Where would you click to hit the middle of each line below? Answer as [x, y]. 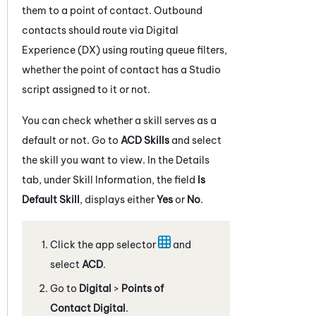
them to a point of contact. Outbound [112, 10]
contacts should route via [84, 30]
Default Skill [51, 199]
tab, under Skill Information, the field [110, 180]
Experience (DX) [61, 50]
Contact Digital [88, 308]
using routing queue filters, [164, 50]
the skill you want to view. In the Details [116, 160]
